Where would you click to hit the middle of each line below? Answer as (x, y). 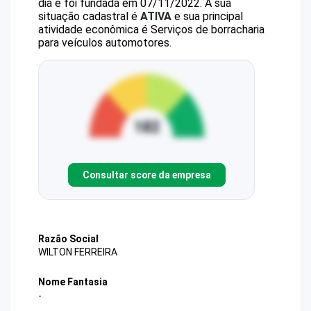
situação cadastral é (89, 16)
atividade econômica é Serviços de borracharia (151, 30)
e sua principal (207, 16)
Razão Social (68, 239)
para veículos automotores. (105, 43)
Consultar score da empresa (146, 175)
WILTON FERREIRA (78, 252)
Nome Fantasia (73, 282)
